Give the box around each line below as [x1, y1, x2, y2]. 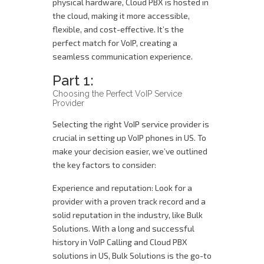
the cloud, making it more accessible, [52, 11, 190, 21]
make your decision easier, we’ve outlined [52, 146, 207, 156]
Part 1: [52, 72, 94, 89]
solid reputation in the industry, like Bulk [52, 210, 203, 220]
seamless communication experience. [52, 51, 193, 61]
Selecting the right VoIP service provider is [52, 119, 209, 129]
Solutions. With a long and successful [52, 223, 194, 233]
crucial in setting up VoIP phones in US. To [52, 133, 206, 143]
